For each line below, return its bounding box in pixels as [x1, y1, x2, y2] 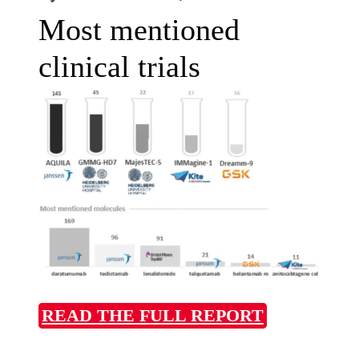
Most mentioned [38, 12, 240, 46]
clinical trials [38, 49, 200, 83]
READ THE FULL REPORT [42, 306, 264, 326]
